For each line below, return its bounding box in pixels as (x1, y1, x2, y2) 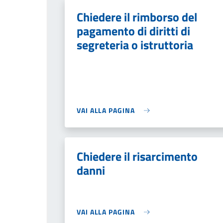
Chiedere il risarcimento (77, 147, 198, 165)
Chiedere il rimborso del (77, 8, 197, 26)
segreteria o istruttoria (77, 36, 193, 54)
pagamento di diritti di (77, 22, 190, 40)
